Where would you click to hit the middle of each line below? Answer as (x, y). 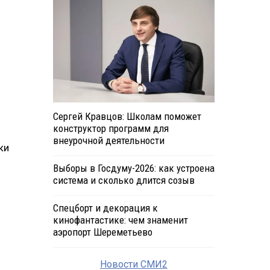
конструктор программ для (111, 129)
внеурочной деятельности (108, 141)
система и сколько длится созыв (124, 181)
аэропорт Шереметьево (102, 232)
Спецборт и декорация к (105, 208)
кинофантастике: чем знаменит (120, 220)
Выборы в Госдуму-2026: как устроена (133, 168)
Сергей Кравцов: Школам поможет (127, 117)
